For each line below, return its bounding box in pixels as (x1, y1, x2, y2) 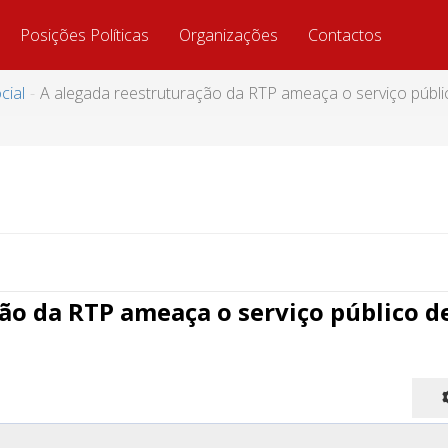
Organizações (178, 24, 278, 46)
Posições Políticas (19, 24, 149, 46)
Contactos (307, 24, 382, 46)
